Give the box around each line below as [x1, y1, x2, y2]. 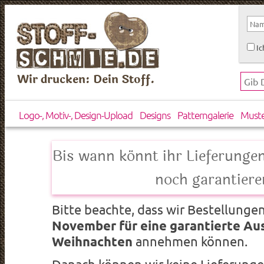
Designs [139, 108, 170, 122]
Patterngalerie [177, 108, 233, 122]
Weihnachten [52, 233, 133, 249]
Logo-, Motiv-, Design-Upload [18, 108, 133, 122]
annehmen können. [133, 233, 248, 249]
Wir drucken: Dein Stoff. [17, 71, 156, 88]
